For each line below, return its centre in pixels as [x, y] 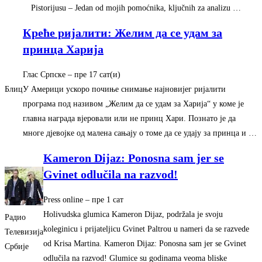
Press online [63, 199]
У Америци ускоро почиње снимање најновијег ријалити [124, 89]
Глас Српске [44, 74]
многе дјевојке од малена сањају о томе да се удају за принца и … [140, 133]
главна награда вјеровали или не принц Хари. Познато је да [129, 118]
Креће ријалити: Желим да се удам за [123, 33]
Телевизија [24, 232]
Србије [17, 246]
